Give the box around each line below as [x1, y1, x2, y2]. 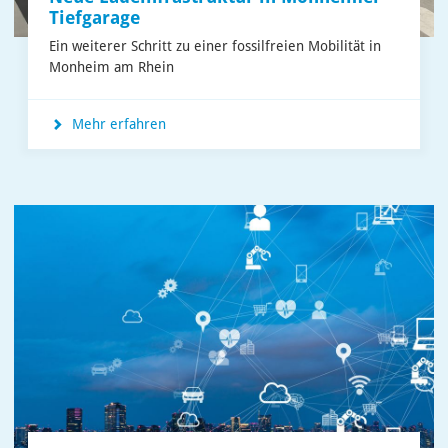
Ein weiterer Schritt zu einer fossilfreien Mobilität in [49, 38, 381, 55]
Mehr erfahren [68, 116, 166, 133]
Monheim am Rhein [49, 59, 174, 76]
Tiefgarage [49, 8, 140, 29]
